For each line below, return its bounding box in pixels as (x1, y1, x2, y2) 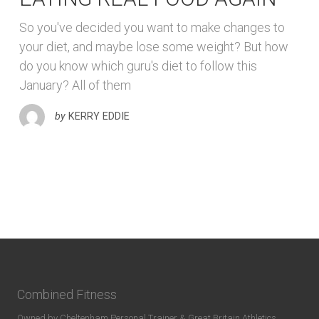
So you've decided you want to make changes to (19, 20, 285, 36)
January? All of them (19, 78, 131, 93)
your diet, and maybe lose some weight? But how (19, 39, 288, 55)
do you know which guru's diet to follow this (19, 58, 257, 74)
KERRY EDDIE (68, 110, 130, 122)
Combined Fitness (17, 286, 117, 302)
